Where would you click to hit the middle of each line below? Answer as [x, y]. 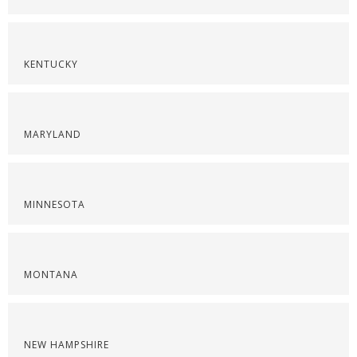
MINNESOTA [55, 204]
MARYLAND [53, 134]
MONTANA [51, 275]
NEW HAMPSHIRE [67, 345]
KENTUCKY [51, 64]
